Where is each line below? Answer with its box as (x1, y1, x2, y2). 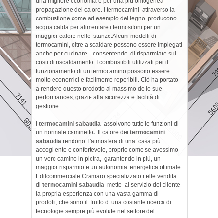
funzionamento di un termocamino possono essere (36, 68, 170, 74)
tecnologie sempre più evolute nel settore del (36, 208, 155, 215)
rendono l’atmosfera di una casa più (63, 138, 161, 145)
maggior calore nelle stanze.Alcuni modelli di (36, 33, 156, 39)
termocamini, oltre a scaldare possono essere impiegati (36, 41, 182, 48)
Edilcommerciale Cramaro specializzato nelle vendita (36, 173, 177, 180)
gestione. (36, 103, 60, 109)
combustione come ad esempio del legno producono (36, 15, 177, 22)
